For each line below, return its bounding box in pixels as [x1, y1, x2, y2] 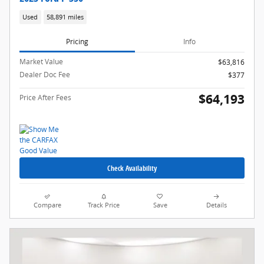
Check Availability [107, 163, 157, 173]
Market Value [19, 57, 63, 67]
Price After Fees [19, 93, 71, 103]
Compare [34, 201, 62, 210]
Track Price [88, 201, 120, 210]
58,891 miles [46, 12, 84, 21]
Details [206, 201, 227, 210]
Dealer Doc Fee [19, 70, 70, 80]
